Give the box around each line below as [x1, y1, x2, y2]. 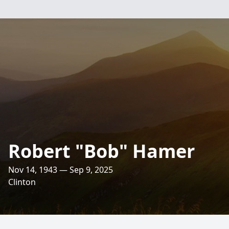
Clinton [8, 176, 36, 188]
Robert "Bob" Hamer [8, 139, 195, 164]
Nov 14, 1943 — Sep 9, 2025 [8, 164, 113, 175]
